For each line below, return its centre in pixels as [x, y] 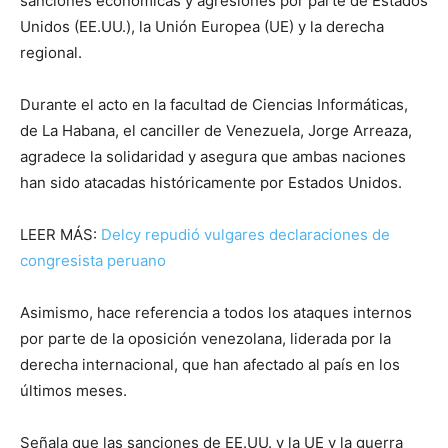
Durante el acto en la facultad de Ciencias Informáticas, [214, 104]
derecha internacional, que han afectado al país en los [210, 364]
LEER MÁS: [60, 234]
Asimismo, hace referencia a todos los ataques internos [216, 312]
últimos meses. [73, 390]
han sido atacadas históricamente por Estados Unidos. [211, 182]
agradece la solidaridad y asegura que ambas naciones [213, 156]
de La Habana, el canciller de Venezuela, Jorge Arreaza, [216, 130]
